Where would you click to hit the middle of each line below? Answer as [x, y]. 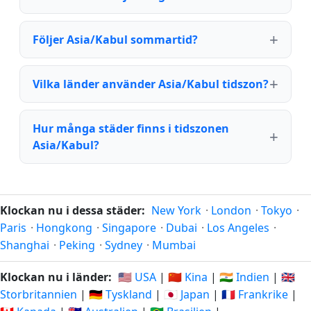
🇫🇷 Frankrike [255, 295]
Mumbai [174, 245]
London [231, 211]
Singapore [129, 228]
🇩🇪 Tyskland [120, 295]
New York [176, 211]
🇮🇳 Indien [244, 277]
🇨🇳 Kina [188, 277]
